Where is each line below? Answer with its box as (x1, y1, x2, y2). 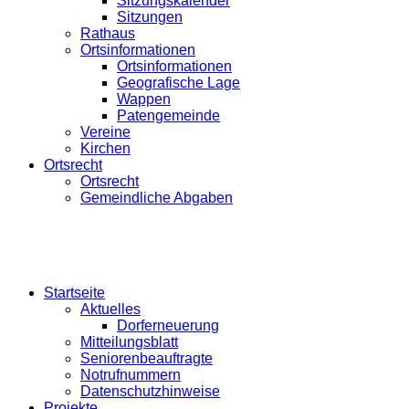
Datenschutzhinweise (80, 383, 220, 399)
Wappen (117, 90, 171, 107)
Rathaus (80, 25, 135, 41)
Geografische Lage (117, 74, 240, 90)
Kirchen (80, 140, 131, 156)
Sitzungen (117, 8, 183, 25)
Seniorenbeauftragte (80, 350, 213, 366)
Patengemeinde (117, 107, 220, 123)
